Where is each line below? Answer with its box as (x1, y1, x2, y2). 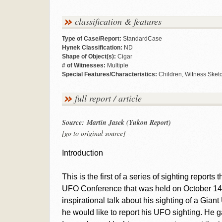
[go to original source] (61, 128, 125, 138)
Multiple (105, 62, 128, 69)
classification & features (74, 15, 162, 27)
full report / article (74, 92, 142, 104)
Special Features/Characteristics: (61, 71, 157, 78)
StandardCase (121, 35, 162, 42)
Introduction (61, 149, 103, 157)
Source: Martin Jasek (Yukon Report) (61, 117, 171, 127)
